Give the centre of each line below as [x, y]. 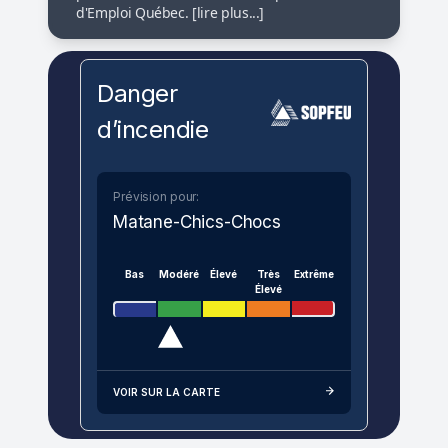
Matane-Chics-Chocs [197, 222]
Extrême [313, 274]
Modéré [179, 274]
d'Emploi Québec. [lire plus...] [170, 13]
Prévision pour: [156, 197]
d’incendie [153, 130]
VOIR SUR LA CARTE [166, 392]
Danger [137, 94]
